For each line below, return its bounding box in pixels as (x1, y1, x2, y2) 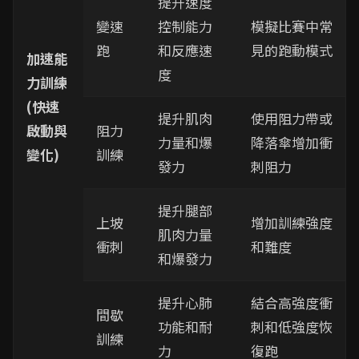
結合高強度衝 (251, 292, 333, 313)
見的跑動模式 (251, 40, 333, 60)
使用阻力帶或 (251, 108, 333, 128)
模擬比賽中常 (251, 16, 333, 36)
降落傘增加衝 (251, 132, 333, 152)
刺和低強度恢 (251, 317, 333, 337)
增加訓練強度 (251, 212, 333, 232)
